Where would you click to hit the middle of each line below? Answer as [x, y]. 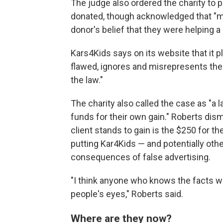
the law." [87, 80]
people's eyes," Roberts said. [127, 194]
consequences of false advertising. [141, 157]
